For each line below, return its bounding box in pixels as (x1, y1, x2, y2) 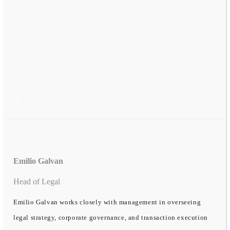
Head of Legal (13, 177, 60, 186)
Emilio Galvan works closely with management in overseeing (13, 198, 201, 206)
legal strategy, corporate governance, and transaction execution (13, 213, 208, 221)
